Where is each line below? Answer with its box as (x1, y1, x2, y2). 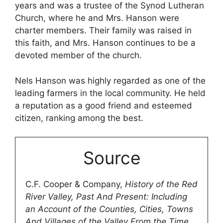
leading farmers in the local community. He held (15, 88, 206, 98)
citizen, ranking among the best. (15, 112, 143, 123)
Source (83, 147, 140, 169)
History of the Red (125, 179, 198, 190)
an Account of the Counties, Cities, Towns (25, 204, 193, 215)
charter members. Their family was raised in (15, 25, 192, 36)
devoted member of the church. (15, 50, 142, 61)
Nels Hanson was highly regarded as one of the (15, 75, 206, 86)
